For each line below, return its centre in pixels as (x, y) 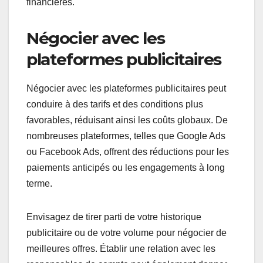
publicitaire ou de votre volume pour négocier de (127, 232)
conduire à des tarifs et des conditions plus (115, 104)
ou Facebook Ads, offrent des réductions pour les (128, 151)
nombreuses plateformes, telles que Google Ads (126, 136)
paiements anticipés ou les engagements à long (126, 167)
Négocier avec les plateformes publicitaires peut (126, 88)
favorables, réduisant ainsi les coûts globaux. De (127, 120)
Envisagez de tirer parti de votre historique (114, 217)
